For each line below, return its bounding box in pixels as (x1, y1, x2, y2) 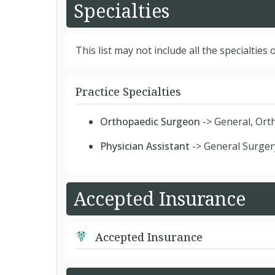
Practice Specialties (76, 84, 181, 99)
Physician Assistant (100, 139, 190, 153)
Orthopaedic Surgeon (100, 115, 200, 128)
